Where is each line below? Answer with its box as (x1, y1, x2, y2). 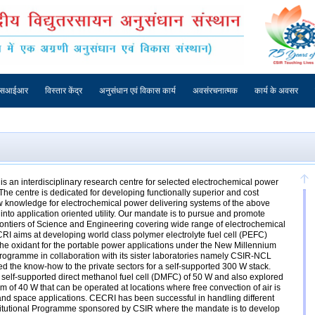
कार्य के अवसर (255, 86, 298, 96)
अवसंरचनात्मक (193, 86, 238, 96)
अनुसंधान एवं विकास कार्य (99, 86, 176, 96)
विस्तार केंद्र (45, 86, 82, 96)
